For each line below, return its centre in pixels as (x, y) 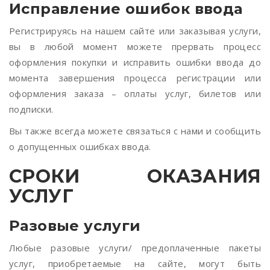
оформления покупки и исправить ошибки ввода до (135, 62)
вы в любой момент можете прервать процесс (135, 46)
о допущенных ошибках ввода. (80, 146)
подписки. (31, 109)
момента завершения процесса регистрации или (135, 78)
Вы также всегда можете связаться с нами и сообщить (135, 131)
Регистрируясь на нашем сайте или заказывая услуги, (135, 31)
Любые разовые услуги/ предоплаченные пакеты (135, 248)
